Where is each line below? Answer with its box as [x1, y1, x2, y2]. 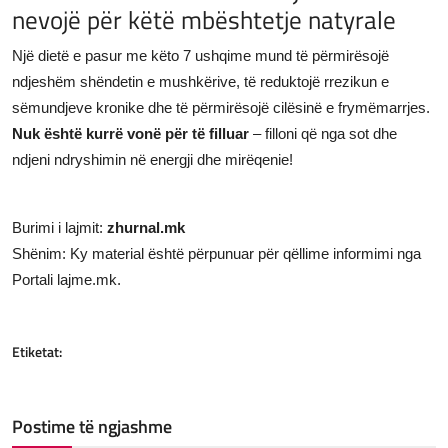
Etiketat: [12, 340, 62, 362]
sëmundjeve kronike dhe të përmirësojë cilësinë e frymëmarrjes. [12, 98, 430, 116]
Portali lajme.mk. [12, 270, 121, 288]
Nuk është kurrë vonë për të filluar [12, 124, 249, 142]
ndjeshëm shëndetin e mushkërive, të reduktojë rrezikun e [12, 72, 389, 90]
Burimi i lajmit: [12, 218, 107, 236]
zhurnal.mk [107, 218, 185, 236]
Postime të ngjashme [12, 412, 172, 440]
